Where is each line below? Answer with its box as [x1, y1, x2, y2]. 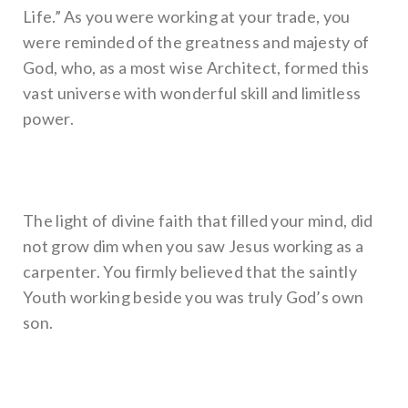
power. [23, 107, 74, 128]
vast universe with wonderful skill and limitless [23, 82, 362, 103]
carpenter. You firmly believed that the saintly [23, 260, 358, 281]
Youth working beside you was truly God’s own [23, 286, 364, 307]
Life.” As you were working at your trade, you [23, 5, 351, 26]
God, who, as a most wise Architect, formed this [23, 56, 370, 77]
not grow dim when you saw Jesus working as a [23, 235, 364, 256]
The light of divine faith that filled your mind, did [23, 209, 373, 230]
